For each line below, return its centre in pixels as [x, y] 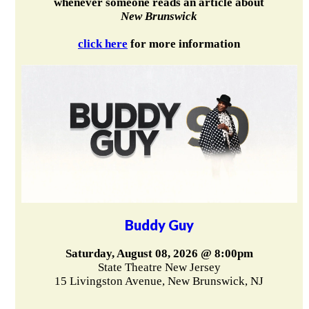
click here [103, 43]
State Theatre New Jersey [159, 267]
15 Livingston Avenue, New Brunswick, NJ [159, 281]
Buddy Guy [159, 225]
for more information [184, 43]
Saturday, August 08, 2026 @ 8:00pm [159, 253]
